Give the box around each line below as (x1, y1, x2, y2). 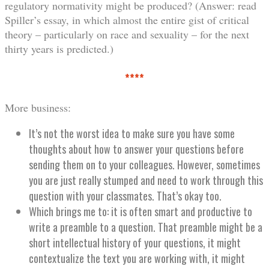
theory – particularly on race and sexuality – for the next (5, 27, 249, 42)
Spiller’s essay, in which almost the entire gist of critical (5, 13, 249, 28)
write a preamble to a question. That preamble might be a (29, 219, 262, 235)
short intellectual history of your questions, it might (29, 235, 241, 251)
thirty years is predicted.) (5, 41, 113, 56)
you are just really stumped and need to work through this (29, 172, 263, 189)
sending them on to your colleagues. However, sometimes (29, 157, 260, 173)
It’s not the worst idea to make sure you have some (29, 125, 235, 142)
